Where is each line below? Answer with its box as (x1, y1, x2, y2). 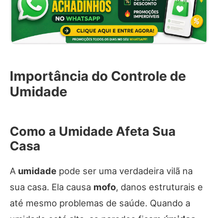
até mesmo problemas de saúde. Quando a (10, 198, 190, 209)
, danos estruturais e (116, 182, 203, 193)
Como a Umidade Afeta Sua (10, 124, 176, 139)
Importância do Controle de (10, 68, 186, 85)
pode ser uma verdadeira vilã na (56, 165, 193, 177)
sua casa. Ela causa (10, 182, 93, 193)
